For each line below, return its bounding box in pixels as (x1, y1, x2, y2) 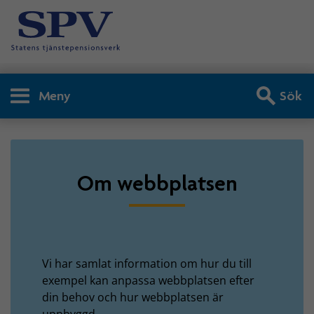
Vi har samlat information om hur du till (42, 255, 252, 271)
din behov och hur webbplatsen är (42, 289, 224, 305)
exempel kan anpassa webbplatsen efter (42, 272, 254, 288)
